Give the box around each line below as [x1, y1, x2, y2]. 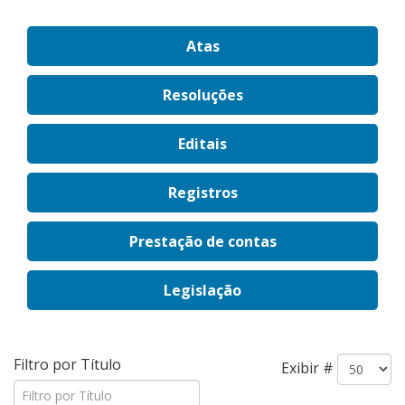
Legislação [164, 280, 241, 300]
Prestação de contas [128, 231, 277, 251]
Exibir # [281, 357, 334, 378]
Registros [167, 183, 238, 202]
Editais [178, 134, 227, 154]
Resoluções [162, 85, 243, 105]
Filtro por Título [14, 354, 125, 374]
